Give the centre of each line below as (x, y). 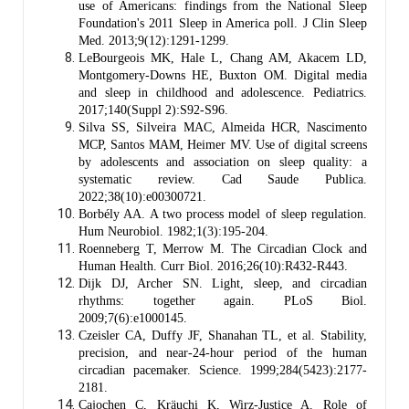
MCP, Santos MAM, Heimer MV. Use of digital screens (223, 144)
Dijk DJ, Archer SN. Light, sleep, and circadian (223, 283)
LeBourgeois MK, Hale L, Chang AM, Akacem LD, (223, 58)
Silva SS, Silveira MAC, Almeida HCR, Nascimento (223, 127)
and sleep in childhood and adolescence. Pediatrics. (223, 92)
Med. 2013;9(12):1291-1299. (154, 40)
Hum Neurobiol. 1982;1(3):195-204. (173, 231)
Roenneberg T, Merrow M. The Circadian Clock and (223, 248)
